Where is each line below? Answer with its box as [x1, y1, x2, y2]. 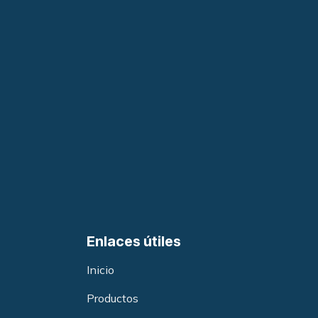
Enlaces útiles [87, 232, 181, 250]
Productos [87, 290, 138, 305]
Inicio [87, 262, 114, 277]
